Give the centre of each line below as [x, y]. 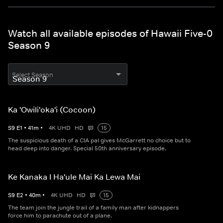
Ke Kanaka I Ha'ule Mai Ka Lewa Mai [74, 177]
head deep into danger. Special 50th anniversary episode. [87, 149]
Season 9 [29, 46]
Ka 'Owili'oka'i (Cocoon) [52, 110]
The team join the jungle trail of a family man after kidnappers [93, 208]
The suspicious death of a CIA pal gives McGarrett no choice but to [99, 141]
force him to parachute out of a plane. [60, 216]
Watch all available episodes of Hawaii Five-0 [110, 34]
